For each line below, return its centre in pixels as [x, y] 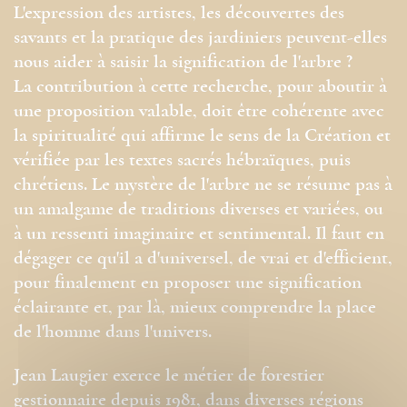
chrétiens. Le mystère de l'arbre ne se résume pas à [203, 185]
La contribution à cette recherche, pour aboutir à [200, 87]
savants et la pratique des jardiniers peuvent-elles [200, 38]
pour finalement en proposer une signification [188, 283]
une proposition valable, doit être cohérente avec [199, 112]
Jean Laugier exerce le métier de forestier [169, 376]
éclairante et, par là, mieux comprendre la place [195, 308]
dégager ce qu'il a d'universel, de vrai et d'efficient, [203, 259]
